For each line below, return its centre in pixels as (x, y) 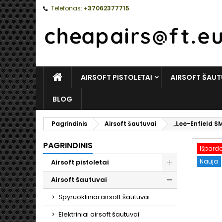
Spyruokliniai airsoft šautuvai (104, 197)
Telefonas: (67, 8)
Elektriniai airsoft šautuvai (99, 214)
